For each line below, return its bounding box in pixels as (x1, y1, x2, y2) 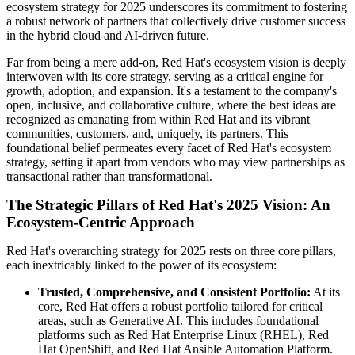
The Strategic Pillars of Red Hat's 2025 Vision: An (6, 197, 330, 214)
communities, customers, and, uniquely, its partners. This (6, 127, 288, 141)
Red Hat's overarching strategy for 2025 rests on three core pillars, (6, 244, 336, 258)
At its (311, 285, 340, 300)
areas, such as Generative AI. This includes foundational (38, 314, 319, 328)
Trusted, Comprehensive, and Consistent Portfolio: (38, 285, 311, 300)
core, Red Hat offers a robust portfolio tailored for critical (38, 300, 323, 314)
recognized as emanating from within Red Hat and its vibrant (6, 113, 310, 127)
